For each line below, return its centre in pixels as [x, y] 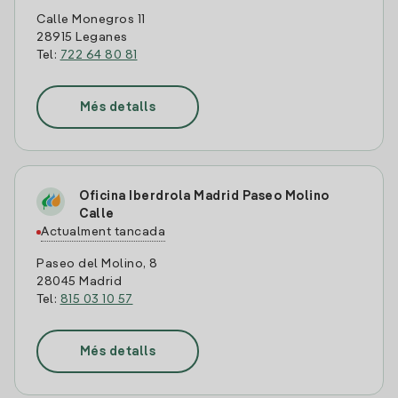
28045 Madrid [79, 282]
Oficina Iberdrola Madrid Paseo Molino [204, 196]
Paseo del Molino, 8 [97, 264]
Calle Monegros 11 [91, 20]
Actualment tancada [103, 232]
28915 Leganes [82, 37]
